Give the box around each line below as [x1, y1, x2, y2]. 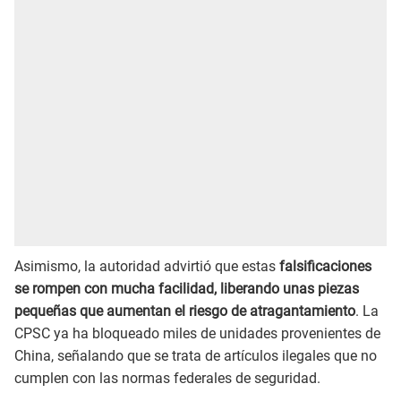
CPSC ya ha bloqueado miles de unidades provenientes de [14, 325, 380, 343]
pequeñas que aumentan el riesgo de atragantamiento [14, 303, 355, 320]
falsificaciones [279, 258, 371, 276]
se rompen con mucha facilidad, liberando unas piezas [14, 280, 359, 298]
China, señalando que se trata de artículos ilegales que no [14, 347, 377, 365]
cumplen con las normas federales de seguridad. [14, 370, 320, 388]
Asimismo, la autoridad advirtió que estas [14, 258, 279, 276]
